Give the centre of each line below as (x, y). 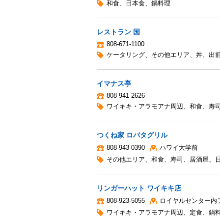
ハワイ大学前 (179, 147)
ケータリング (126, 55)
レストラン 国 (118, 32)
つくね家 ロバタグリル (132, 135)
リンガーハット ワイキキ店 (139, 188)
